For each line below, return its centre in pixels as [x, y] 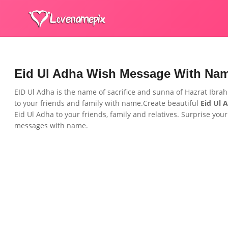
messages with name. [51, 125]
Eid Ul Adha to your [48, 114]
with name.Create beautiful [152, 103]
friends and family [73, 103]
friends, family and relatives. [132, 114]
